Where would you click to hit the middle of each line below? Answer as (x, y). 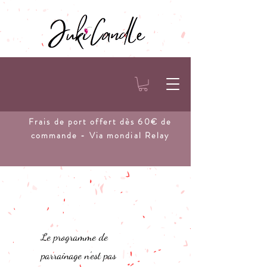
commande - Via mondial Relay (100, 135)
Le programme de (74, 237)
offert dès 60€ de (131, 121)
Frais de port (58, 121)
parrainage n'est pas (78, 255)
